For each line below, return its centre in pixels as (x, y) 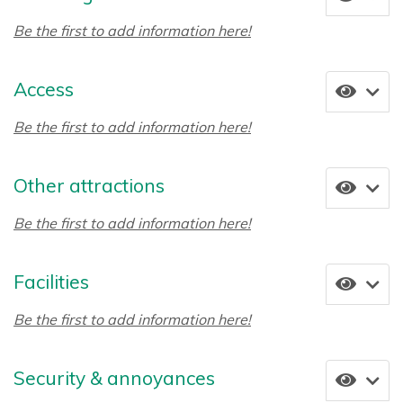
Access (44, 90)
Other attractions (89, 186)
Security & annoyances (114, 378)
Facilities (51, 282)
